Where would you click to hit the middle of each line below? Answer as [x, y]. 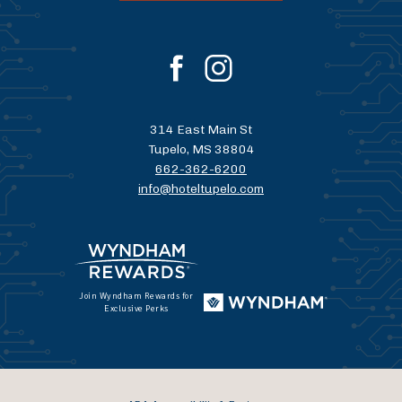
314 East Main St [201, 129]
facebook [203, 90]
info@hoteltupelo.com [201, 188]
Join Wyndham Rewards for [136, 296]
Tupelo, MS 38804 [201, 149]
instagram [242, 90]
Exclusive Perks [136, 308]
